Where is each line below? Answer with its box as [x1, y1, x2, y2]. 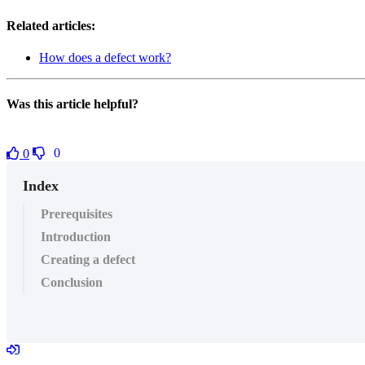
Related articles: [7, 18, 95, 33]
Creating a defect [41, 252, 135, 266]
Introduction [41, 229, 111, 244]
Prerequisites [41, 206, 112, 221]
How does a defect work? [39, 51, 171, 65]
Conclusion [41, 275, 103, 289]
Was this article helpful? [7, 97, 139, 112]
